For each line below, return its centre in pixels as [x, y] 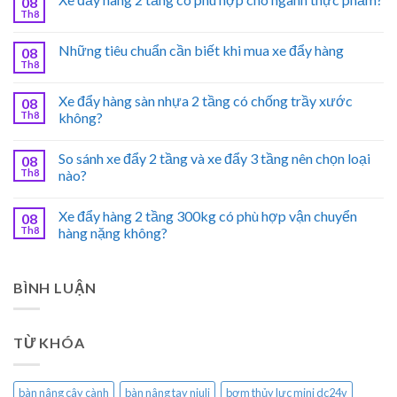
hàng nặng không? [113, 232]
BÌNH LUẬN [55, 287]
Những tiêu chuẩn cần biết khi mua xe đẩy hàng [201, 50]
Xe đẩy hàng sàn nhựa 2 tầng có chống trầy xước [206, 100]
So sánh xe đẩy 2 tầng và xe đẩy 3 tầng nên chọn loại [214, 158]
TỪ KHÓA [49, 343]
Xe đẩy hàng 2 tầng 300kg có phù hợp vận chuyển [208, 215]
